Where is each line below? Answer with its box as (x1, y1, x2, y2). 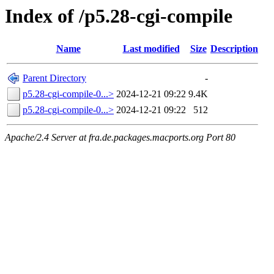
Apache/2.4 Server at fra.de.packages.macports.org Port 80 (5, 132, 235, 143)
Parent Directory (23, 73, 86, 84)
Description (210, 43, 258, 54)
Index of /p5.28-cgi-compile (5, 5, 232, 27)
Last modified (122, 43, 180, 54)
